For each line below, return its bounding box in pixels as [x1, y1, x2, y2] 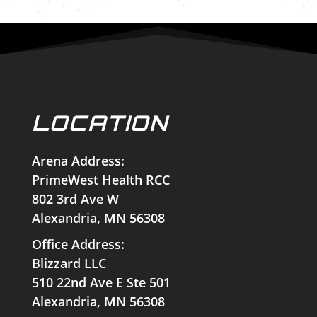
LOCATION [31, 109, 168, 136]
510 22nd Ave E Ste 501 [31, 273, 171, 291]
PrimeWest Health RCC [31, 171, 170, 188]
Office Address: [31, 235, 125, 253]
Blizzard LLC [31, 254, 106, 272]
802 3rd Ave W [31, 190, 119, 207]
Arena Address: [31, 151, 125, 169]
